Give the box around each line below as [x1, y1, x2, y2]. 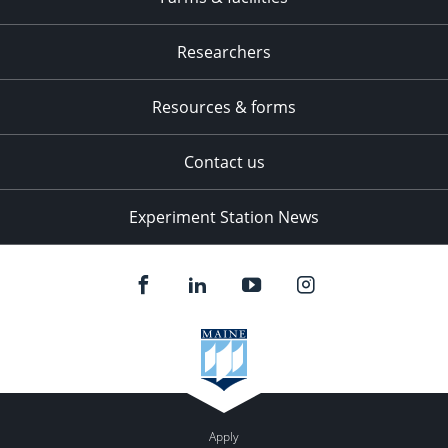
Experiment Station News [129, 206, 319, 229]
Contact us [183, 151, 265, 174]
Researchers [177, 41, 271, 64]
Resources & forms [152, 96, 296, 119]
